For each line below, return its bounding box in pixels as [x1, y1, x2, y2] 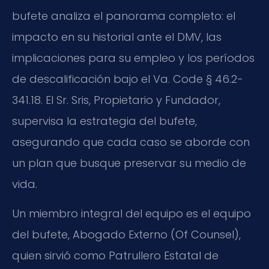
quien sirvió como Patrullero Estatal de [12, 248, 219, 264]
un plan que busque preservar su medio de [12, 156, 246, 171]
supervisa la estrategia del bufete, [12, 113, 197, 129]
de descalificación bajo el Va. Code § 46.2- [12, 71, 243, 87]
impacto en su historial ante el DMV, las [12, 29, 222, 45]
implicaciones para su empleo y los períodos [12, 50, 255, 66]
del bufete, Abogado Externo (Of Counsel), [12, 227, 241, 243]
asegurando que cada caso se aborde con [12, 134, 250, 150]
